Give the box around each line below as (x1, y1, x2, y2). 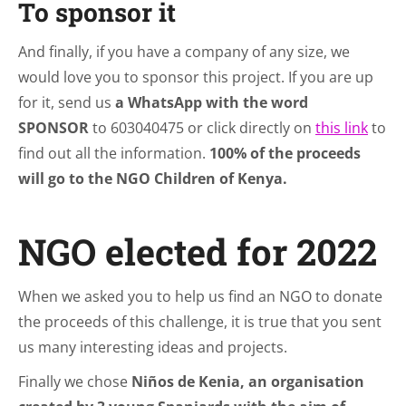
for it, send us (18, 92, 115, 112)
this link (315, 118, 368, 138)
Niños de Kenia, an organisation (128, 372, 364, 391)
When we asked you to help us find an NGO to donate (18, 286, 382, 306)
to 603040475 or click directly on (89, 118, 315, 138)
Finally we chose (18, 372, 128, 391)
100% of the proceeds (209, 143, 361, 163)
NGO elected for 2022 (18, 227, 377, 275)
